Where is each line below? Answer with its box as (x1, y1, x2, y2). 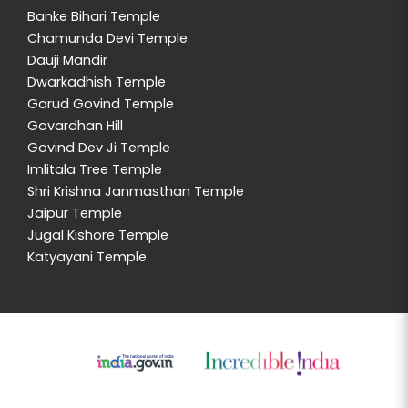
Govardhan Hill (27, 116, 123, 135)
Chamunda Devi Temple (27, 28, 188, 47)
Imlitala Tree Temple (27, 159, 162, 178)
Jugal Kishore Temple (27, 225, 168, 244)
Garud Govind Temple (27, 94, 174, 113)
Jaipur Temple (27, 203, 122, 222)
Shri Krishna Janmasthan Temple (27, 181, 244, 200)
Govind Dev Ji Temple (27, 138, 170, 157)
